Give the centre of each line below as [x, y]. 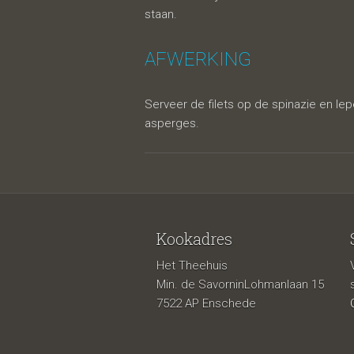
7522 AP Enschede [206, 303]
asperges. [172, 123]
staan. [161, 14]
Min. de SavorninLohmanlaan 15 [240, 284]
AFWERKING [198, 59]
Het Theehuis [192, 265]
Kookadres [194, 239]
